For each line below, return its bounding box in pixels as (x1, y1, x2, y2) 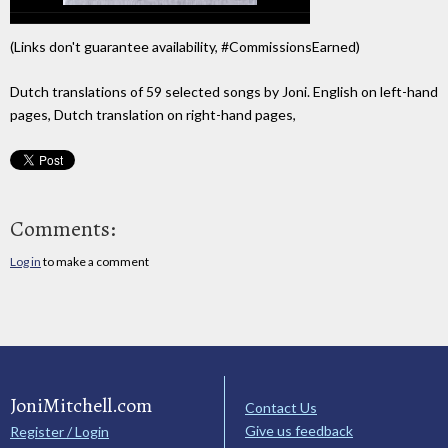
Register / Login (10, 422, 109, 440)
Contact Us (245, 398, 317, 416)
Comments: (10, 214, 116, 245)
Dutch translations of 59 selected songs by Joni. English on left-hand (10, 83, 438, 101)
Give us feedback (245, 421, 353, 439)
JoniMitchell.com (10, 391, 152, 419)
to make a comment (41, 254, 149, 270)
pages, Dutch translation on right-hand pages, (10, 106, 296, 124)
